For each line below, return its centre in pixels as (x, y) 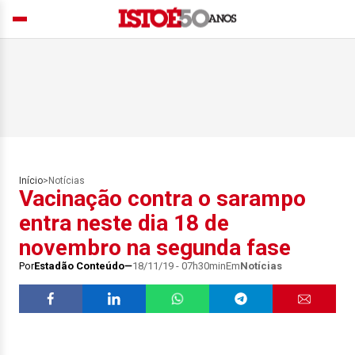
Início (31, 181)
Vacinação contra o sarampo (162, 198)
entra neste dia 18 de (124, 223)
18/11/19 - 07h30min (179, 266)
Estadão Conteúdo (79, 266)
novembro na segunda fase (155, 248)
